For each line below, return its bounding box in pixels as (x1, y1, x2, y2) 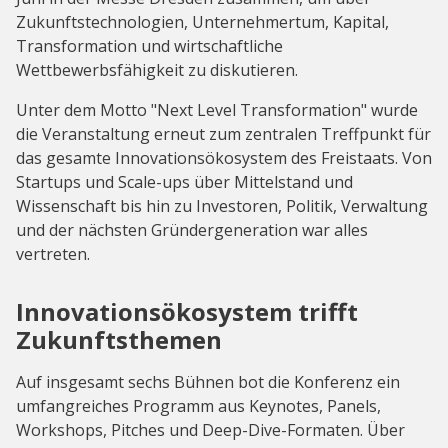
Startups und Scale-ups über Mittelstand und (16, 171, 353, 194)
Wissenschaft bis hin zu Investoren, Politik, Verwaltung (16, 195, 428, 218)
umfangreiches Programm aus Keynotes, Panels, (16, 395, 381, 418)
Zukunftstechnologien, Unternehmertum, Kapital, (16, 11, 389, 34)
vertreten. (16, 243, 90, 266)
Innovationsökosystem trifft (16, 295, 358, 329)
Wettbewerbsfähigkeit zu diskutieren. (16, 59, 298, 82)
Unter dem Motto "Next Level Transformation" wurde (16, 99, 418, 122)
